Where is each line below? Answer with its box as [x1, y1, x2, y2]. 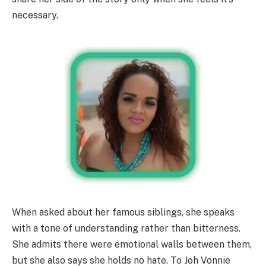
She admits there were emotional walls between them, [12, 238, 252, 250]
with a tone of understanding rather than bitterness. [12, 222, 240, 234]
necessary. [12, 9, 58, 21]
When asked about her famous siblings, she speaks [12, 206, 235, 218]
